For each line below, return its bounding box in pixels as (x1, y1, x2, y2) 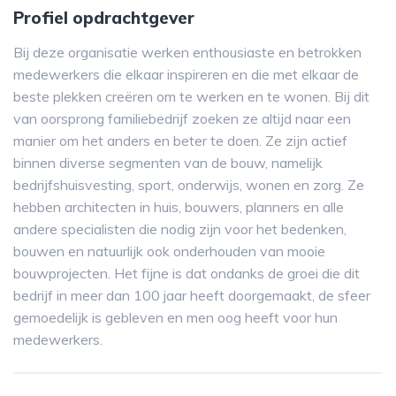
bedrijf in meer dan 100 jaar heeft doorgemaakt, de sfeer (13, 286, 370, 304)
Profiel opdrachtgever (13, 7, 194, 28)
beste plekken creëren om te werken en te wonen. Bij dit (13, 88, 369, 105)
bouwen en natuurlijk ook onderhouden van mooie (13, 242, 325, 260)
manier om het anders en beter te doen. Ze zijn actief (13, 132, 347, 149)
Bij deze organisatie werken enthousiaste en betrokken (13, 43, 362, 61)
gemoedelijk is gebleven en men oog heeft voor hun (13, 308, 338, 326)
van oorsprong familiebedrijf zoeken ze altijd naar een (13, 110, 351, 127)
